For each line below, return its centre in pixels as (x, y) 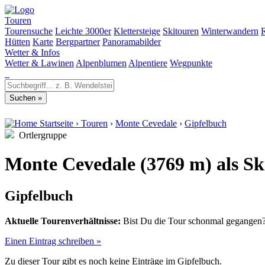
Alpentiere (148, 63)
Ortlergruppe (41, 135)
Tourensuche (29, 31)
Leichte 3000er (83, 31)
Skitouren (181, 31)
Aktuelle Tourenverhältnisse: (63, 221)
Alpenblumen (101, 63)
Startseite (56, 123)
